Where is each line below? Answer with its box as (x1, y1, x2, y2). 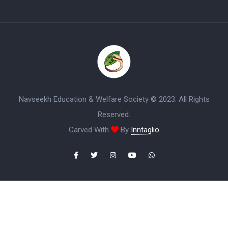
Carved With (69, 125, 111, 135)
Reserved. (98, 110, 130, 120)
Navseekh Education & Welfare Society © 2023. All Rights (18, 95, 210, 104)
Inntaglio (131, 125, 159, 135)
